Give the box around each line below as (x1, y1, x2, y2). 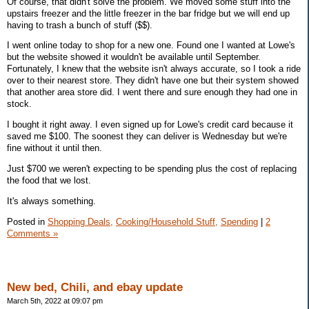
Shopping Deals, (48, 216, 113, 227)
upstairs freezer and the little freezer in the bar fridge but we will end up (7, 8, 290, 19)
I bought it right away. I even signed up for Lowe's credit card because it (7, 119, 293, 130)
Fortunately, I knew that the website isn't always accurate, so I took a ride (7, 63, 301, 74)
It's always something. (7, 195, 96, 206)
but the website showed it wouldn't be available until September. (7, 52, 261, 63)
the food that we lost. (7, 175, 91, 186)
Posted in (7, 216, 48, 227)
